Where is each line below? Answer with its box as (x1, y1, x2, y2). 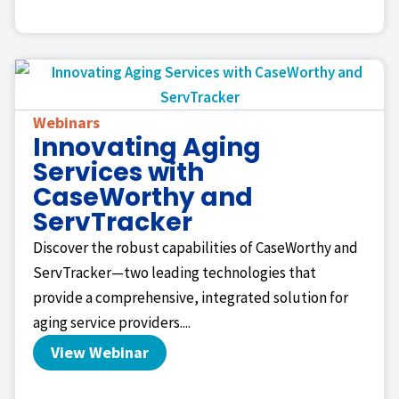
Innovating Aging (33, 130, 261, 166)
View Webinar (51, 342, 149, 363)
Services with (33, 155, 204, 191)
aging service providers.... (33, 313, 191, 333)
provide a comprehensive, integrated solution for (33, 288, 348, 308)
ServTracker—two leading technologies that (33, 263, 316, 283)
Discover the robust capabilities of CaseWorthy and (33, 238, 358, 258)
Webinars (33, 112, 100, 134)
